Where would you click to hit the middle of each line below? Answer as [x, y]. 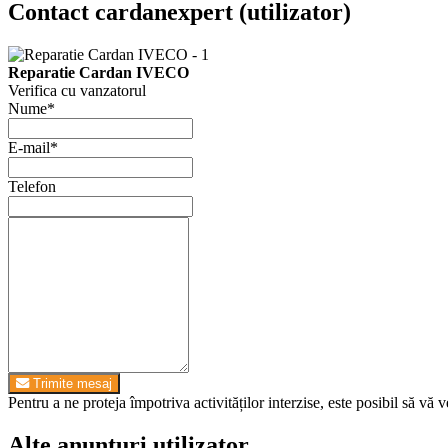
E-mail [29, 148]
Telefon [32, 187]
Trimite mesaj [70, 384]
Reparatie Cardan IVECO [98, 73]
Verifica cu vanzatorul [77, 91]
